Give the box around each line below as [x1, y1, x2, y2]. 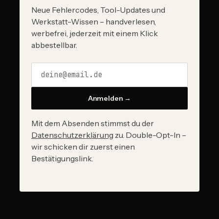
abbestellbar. [31, 40, 77, 50]
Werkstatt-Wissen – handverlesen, [31, 17, 156, 27]
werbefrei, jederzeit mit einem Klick [31, 28, 158, 39]
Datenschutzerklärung [31, 130, 113, 140]
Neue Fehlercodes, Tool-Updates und [31, 5, 165, 15]
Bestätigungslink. [31, 153, 93, 164]
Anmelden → [88, 94, 131, 103]
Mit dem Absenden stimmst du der [31, 118, 154, 129]
